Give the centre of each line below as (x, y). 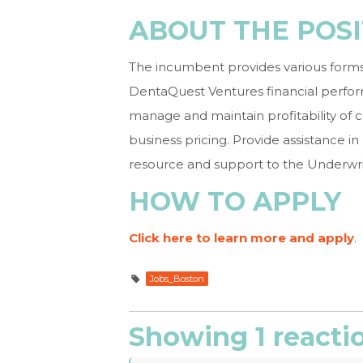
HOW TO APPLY (235, 201)
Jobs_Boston (177, 279)
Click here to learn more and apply (241, 238)
